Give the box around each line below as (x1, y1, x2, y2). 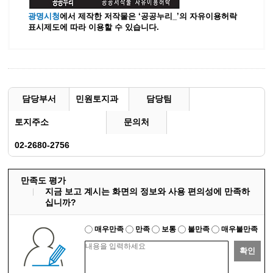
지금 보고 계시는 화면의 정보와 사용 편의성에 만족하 (45, 186, 250, 196)
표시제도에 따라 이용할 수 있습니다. (28, 23, 160, 32)
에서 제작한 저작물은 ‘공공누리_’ (60, 12, 180, 21)
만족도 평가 (21, 175, 66, 185)
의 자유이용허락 (179, 12, 238, 21)
